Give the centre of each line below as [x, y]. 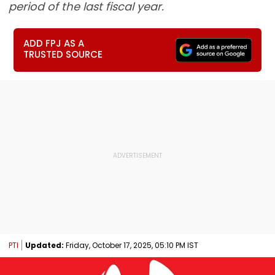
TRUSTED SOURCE [63, 54]
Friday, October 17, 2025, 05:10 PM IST [131, 245]
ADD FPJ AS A [54, 43]
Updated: [45, 245]
